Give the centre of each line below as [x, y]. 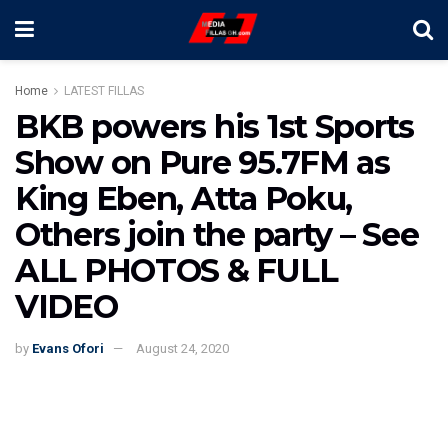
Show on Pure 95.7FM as [202, 162]
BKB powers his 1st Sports [214, 126]
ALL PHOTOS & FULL [176, 270]
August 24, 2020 [182, 348]
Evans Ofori [68, 348]
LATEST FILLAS [104, 91]
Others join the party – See [217, 234]
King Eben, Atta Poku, [184, 198]
